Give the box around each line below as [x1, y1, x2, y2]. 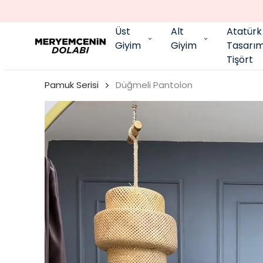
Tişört [227, 53, 253, 66]
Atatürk [227, 25, 262, 38]
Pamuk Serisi [45, 79, 99, 91]
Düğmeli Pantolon [116, 79, 193, 91]
